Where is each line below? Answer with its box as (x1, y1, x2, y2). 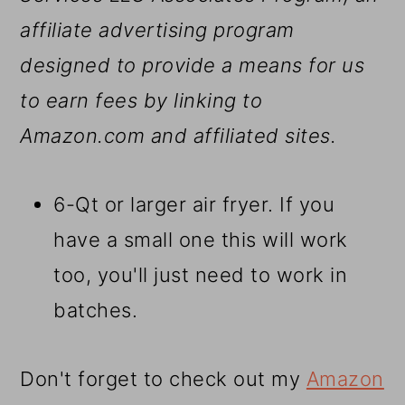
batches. (53, 298, 138, 323)
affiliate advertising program (20, 18, 295, 42)
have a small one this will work (53, 228, 348, 252)
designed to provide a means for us (20, 53, 365, 78)
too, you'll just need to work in (53, 263, 348, 287)
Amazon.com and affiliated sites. (20, 124, 337, 148)
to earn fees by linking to (20, 89, 263, 113)
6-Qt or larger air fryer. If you (53, 193, 335, 217)
